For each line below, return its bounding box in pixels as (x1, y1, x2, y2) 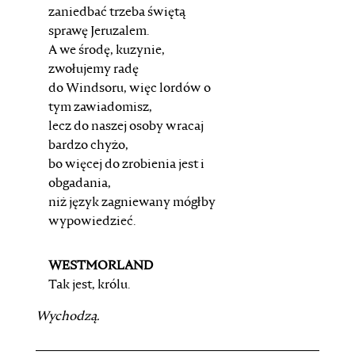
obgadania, (48, 177, 111, 190)
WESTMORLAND (48, 260, 153, 273)
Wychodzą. (35, 311, 99, 323)
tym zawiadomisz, (48, 101, 152, 114)
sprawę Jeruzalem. (48, 25, 149, 38)
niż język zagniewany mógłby (48, 197, 216, 209)
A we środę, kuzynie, (48, 44, 165, 57)
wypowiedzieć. (48, 216, 136, 228)
